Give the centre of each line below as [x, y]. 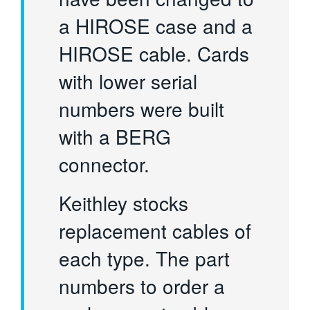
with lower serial [128, 81]
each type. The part [145, 258]
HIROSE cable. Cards [154, 54]
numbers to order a [142, 286]
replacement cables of [155, 231]
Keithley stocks [124, 203]
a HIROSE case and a [156, 26]
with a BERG [115, 137]
